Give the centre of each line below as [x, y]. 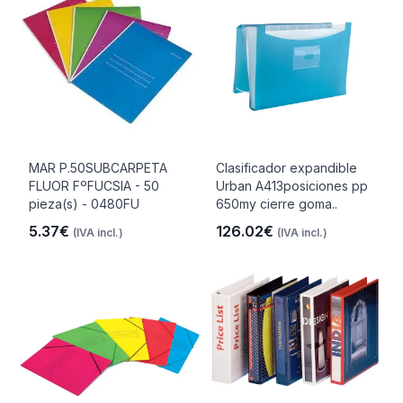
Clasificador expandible [287, 168]
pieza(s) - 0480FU [84, 204]
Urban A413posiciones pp [292, 186]
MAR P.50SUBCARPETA [98, 168]
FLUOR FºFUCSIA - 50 [94, 186]
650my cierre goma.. [277, 204]
